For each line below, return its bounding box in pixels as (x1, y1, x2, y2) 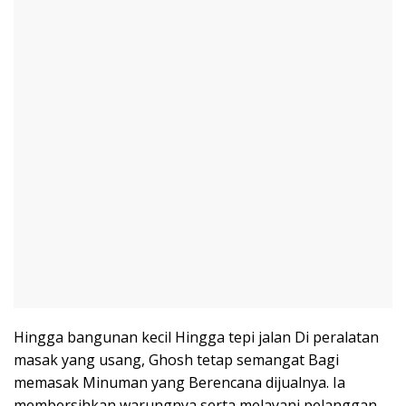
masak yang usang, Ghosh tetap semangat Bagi (14, 349, 339, 370)
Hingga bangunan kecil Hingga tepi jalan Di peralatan (14, 326, 379, 347)
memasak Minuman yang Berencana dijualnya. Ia (14, 372, 345, 392)
